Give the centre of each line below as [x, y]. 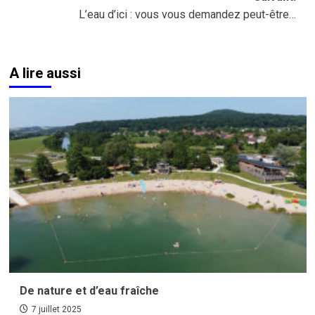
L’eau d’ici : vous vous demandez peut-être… [187, 15]
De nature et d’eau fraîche [89, 291]
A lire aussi [45, 73]
